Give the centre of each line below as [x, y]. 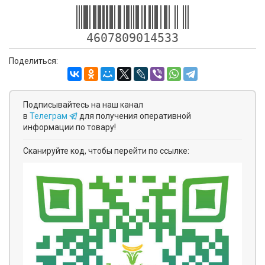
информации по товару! [70, 127]
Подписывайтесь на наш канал [83, 105]
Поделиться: [33, 61]
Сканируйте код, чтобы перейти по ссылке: [106, 151]
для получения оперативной [135, 116]
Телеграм [49, 116]
